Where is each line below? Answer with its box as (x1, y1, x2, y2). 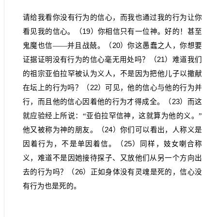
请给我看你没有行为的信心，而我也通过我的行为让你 (23, 13, 202, 21)
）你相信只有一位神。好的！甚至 (90, 27, 202, 35)
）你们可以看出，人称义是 (112, 125, 202, 134)
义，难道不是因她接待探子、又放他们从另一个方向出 (23, 154, 202, 162)
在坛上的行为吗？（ (23, 83, 90, 92)
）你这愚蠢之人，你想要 (120, 41, 202, 49)
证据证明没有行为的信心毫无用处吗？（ (23, 55, 157, 63)
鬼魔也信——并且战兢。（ (23, 41, 112, 49)
